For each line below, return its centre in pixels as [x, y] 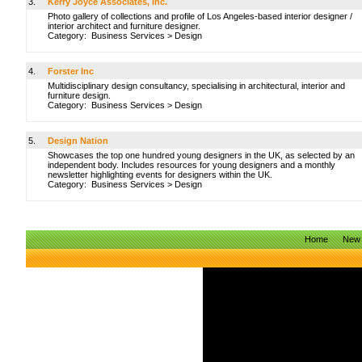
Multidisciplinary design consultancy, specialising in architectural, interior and [196, 86]
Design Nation [78, 141]
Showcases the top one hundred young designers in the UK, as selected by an [201, 155]
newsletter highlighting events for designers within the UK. [160, 175]
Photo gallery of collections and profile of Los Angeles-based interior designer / [200, 16]
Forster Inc [71, 71]
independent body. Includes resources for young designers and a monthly [192, 165]
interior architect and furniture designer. [124, 26]
